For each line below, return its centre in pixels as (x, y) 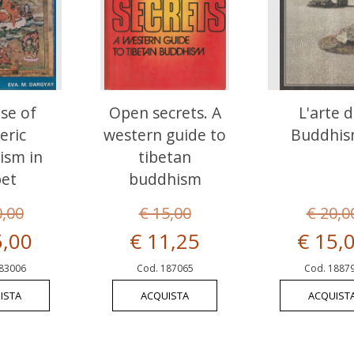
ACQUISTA (164, 295)
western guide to (165, 134)
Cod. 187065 (165, 268)
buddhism (165, 179)
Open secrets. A (165, 112)
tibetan (165, 156)
